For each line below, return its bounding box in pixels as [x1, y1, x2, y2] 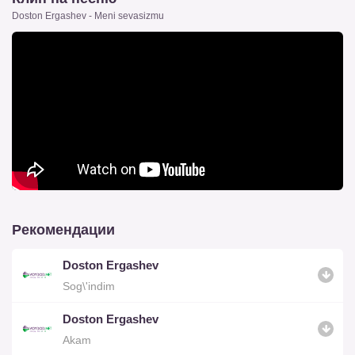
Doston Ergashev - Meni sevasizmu [12, 10, 164, 21]
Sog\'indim [63, 279, 115, 292]
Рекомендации [12, 221, 115, 238]
